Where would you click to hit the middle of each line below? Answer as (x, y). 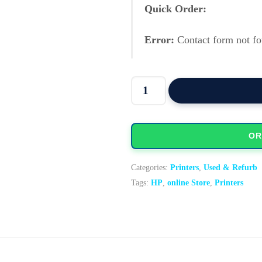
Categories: (151, 168)
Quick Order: (175, 9)
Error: (159, 40)
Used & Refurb (230, 168)
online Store (189, 183)
